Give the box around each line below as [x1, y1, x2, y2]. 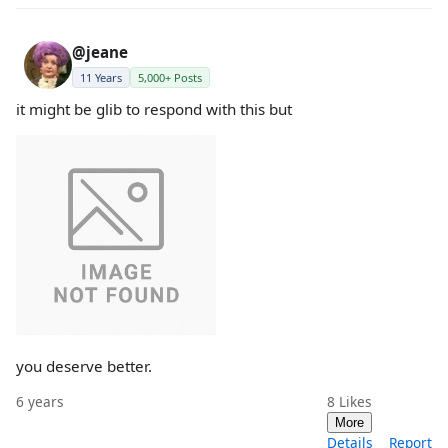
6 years [16, 392, 64, 412]
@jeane [72, 41, 128, 62]
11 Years [80, 69, 122, 85]
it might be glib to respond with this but [16, 98, 292, 119]
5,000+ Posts [138, 69, 202, 85]
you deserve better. [16, 355, 152, 376]
